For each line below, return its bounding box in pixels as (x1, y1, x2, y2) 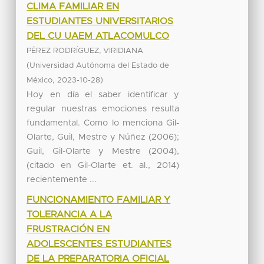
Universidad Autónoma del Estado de (29, 61, 170, 70)
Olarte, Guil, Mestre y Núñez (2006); (27, 132, 180, 141)
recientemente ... (27, 174, 97, 184)
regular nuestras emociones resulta (27, 104, 180, 113)
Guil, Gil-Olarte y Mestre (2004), (27, 146, 180, 156)
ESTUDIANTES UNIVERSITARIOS (27, 16, 174, 26)
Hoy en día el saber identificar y (27, 90, 180, 99)
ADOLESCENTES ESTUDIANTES (27, 239, 172, 249)
